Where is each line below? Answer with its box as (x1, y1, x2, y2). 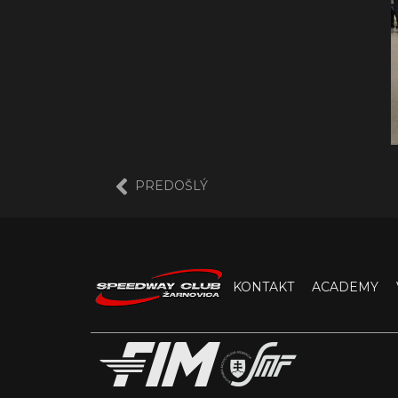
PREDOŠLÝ (135, 178, 208, 195)
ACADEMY (312, 278, 378, 295)
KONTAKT (233, 278, 294, 295)
